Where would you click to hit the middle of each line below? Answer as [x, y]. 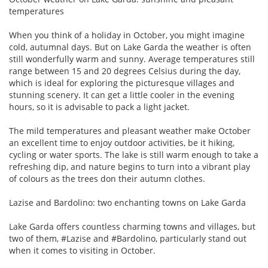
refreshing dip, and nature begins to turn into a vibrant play [130, 167]
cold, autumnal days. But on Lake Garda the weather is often [130, 47]
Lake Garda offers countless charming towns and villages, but [132, 226]
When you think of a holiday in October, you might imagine [127, 35]
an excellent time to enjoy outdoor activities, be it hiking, [122, 143]
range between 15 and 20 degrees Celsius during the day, [125, 71]
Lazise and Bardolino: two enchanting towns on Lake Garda [127, 202]
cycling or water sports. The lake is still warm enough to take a [134, 155]
